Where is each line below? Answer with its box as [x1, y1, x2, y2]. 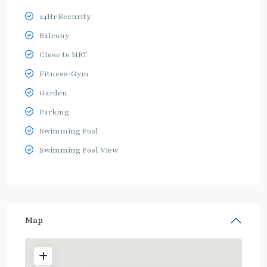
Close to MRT [39, 50, 87, 60]
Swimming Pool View [39, 145, 118, 156]
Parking [39, 107, 69, 117]
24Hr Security [39, 12, 91, 22]
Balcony [39, 31, 69, 41]
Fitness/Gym [39, 69, 89, 79]
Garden [39, 88, 67, 98]
